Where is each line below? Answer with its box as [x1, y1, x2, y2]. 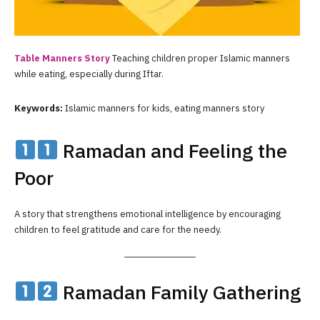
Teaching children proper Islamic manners [110, 51, 290, 65]
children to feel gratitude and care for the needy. [14, 222, 221, 236]
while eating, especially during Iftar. [14, 66, 164, 81]
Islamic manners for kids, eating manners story [63, 101, 264, 115]
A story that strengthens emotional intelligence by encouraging [14, 206, 281, 221]
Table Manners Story [14, 51, 110, 65]
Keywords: [14, 101, 63, 115]
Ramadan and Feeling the [58, 136, 287, 166]
